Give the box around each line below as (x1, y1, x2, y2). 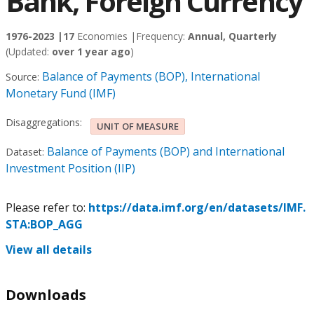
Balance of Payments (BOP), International (42, 69, 260, 84)
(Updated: (6, 45, 52, 58)
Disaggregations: (6, 115, 82, 129)
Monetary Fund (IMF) (6, 86, 116, 101)
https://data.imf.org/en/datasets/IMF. (88, 200, 306, 215)
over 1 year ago (52, 45, 130, 58)
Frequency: (136, 29, 188, 43)
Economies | (74, 29, 136, 43)
